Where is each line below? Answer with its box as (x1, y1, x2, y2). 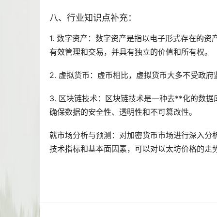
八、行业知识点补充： (49, 13, 137, 23)
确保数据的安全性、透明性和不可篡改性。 (49, 107, 197, 117)
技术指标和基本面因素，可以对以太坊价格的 (49, 144, 204, 154)
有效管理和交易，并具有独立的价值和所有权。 (49, 47, 212, 57)
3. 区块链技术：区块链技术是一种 (49, 93, 167, 104)
